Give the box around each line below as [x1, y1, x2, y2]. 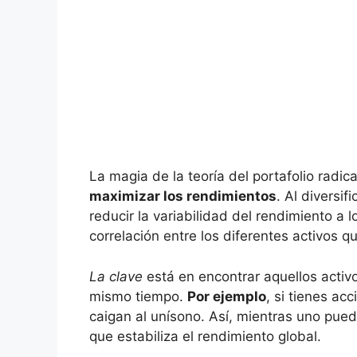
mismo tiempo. [89, 288, 187, 304]
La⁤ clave [89, 268, 143, 284]
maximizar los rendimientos [89, 188, 277, 205]
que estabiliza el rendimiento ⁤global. [89, 328, 321, 344]
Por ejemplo [187, 288, 266, 304]
